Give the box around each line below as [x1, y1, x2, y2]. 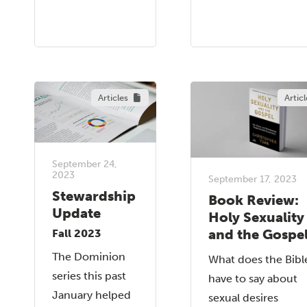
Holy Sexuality [208, 208, 304, 225]
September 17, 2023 [208, 173, 297, 185]
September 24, [52, 158, 117, 170]
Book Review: [208, 191, 299, 208]
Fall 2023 [52, 227, 101, 240]
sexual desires [208, 291, 278, 304]
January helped [52, 288, 131, 302]
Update [52, 204, 101, 221]
